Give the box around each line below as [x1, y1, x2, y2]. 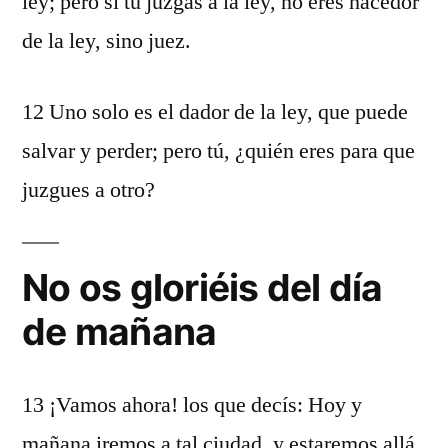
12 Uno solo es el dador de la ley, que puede [22, 98, 408, 126]
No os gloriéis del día [22, 265, 383, 310]
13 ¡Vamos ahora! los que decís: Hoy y [22, 391, 362, 419]
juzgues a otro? [22, 176, 155, 204]
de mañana [22, 309, 217, 354]
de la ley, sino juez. [22, 27, 191, 55]
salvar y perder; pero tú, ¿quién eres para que [22, 137, 415, 165]
